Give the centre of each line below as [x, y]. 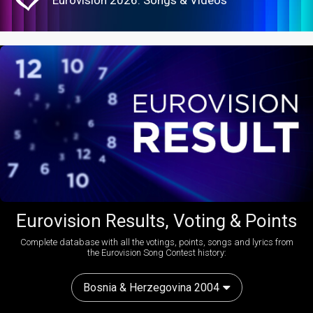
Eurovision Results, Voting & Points [156, 220]
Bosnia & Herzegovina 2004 [151, 287]
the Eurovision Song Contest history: [156, 252]
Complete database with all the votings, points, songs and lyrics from [156, 242]
